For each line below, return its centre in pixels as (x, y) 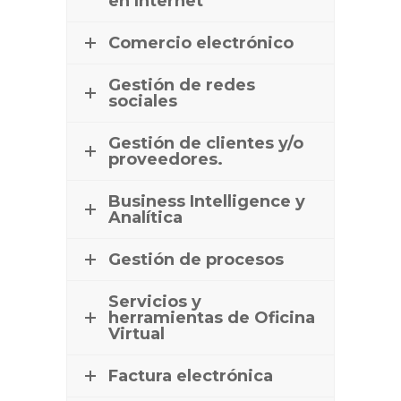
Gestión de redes (182, 85)
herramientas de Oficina (212, 317)
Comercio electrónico (201, 43)
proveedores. (166, 159)
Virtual (137, 333)
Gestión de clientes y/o (206, 143)
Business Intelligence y (207, 201)
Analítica (145, 217)
